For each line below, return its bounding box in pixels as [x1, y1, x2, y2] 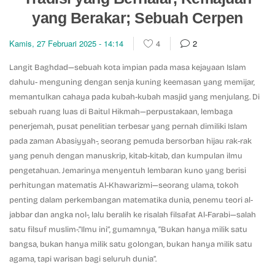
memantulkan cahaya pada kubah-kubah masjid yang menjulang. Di [9, 91, 260, 102]
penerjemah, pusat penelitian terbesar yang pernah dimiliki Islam [9, 121, 247, 131]
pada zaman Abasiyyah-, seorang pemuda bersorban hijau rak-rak [9, 136, 252, 146]
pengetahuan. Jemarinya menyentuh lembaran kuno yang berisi [9, 165, 246, 176]
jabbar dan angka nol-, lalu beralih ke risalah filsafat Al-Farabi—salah [9, 209, 256, 220]
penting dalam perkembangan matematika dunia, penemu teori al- [9, 195, 253, 205]
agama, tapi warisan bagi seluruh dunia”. [9, 254, 157, 264]
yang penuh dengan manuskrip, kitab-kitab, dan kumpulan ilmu [9, 150, 242, 161]
